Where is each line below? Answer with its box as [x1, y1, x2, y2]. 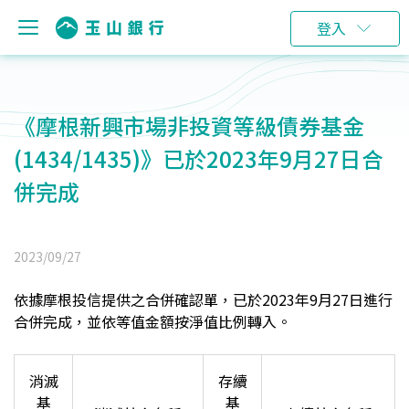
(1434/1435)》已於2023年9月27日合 [14, 142, 383, 174]
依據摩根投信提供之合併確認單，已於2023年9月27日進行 [14, 288, 393, 310]
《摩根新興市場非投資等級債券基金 [14, 110, 364, 142]
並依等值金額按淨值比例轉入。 [87, 310, 291, 332]
